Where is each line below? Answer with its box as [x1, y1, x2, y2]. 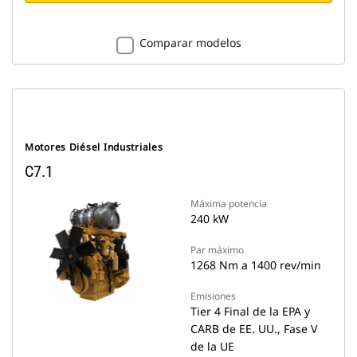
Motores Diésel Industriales [25, 140, 163, 154]
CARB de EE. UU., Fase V [190, 321, 317, 336]
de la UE [190, 339, 234, 354]
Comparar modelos [139, 35, 241, 50]
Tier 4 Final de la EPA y [190, 304, 310, 319]
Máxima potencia [190, 197, 267, 210]
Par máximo [190, 243, 244, 257]
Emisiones [190, 289, 236, 303]
